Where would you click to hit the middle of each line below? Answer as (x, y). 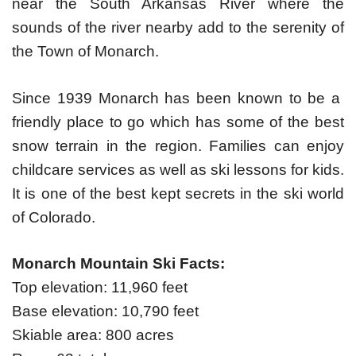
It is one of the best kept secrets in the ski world (178, 193)
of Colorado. (54, 217)
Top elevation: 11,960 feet (100, 288)
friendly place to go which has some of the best (178, 122)
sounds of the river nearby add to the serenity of (178, 28)
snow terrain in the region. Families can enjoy (178, 145)
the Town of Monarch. (85, 52)
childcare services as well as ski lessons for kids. (178, 169)
